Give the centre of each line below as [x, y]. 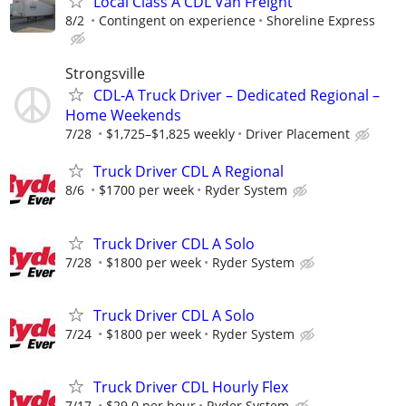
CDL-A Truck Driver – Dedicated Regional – [237, 96]
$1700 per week [146, 190]
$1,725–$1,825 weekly [170, 134]
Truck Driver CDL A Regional [188, 172]
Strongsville [105, 74]
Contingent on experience [177, 20]
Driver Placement [298, 134]
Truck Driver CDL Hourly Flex [191, 387]
